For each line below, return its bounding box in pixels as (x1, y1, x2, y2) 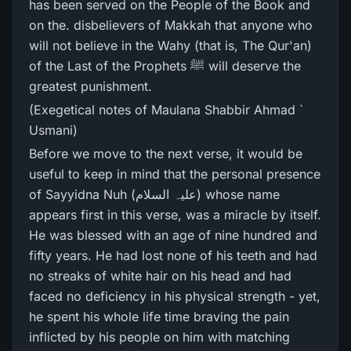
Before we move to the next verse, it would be (29, 146, 302, 161)
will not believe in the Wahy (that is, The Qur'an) (29, 38, 312, 53)
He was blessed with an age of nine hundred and (29, 227, 317, 243)
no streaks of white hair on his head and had (29, 268, 291, 284)
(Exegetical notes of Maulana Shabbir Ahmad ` (29, 102, 303, 118)
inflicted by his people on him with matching (29, 329, 290, 345)
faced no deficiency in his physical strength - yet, (29, 288, 320, 304)
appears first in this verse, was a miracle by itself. (29, 207, 321, 223)
